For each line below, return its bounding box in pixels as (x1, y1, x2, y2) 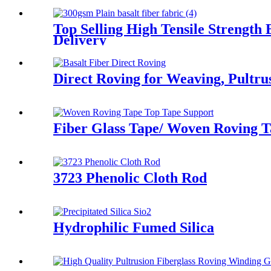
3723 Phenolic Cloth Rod (53, 170, 207, 186)
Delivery (53, 32, 106, 48)
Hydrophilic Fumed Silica (53, 219, 214, 235)
